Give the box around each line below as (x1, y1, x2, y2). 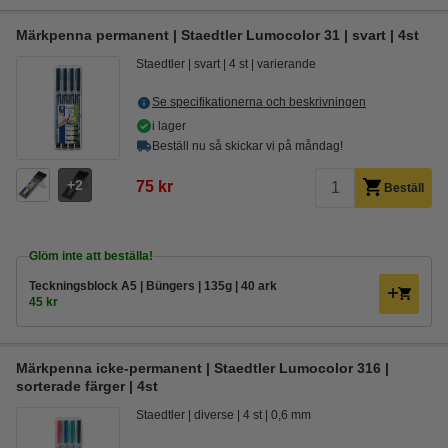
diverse (194, 408, 234, 422)
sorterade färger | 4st (16, 378, 158, 394)
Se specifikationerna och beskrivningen (152, 95, 366, 109)
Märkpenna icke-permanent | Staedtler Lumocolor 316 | (16, 360, 389, 376)
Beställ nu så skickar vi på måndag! (152, 139, 343, 153)
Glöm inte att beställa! (29, 249, 153, 263)
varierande (257, 57, 316, 71)
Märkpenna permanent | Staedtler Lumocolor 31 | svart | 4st (16, 27, 419, 43)
